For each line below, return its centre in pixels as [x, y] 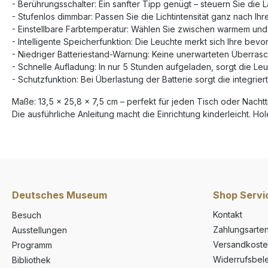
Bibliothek [31, 260]
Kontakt [228, 214]
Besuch [27, 215]
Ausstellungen [39, 230]
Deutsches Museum [60, 195]
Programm [32, 245]
